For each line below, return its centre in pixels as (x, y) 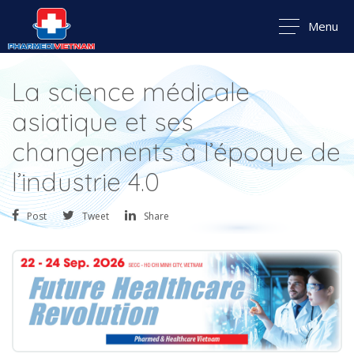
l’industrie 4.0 (86, 182)
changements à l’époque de (176, 152)
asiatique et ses (103, 122)
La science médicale (131, 92)
